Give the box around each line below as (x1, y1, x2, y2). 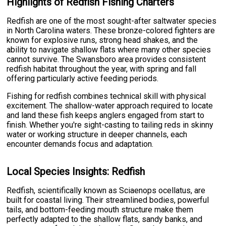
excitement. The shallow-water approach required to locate (7, 101, 213, 111)
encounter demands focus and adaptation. (7, 139, 154, 149)
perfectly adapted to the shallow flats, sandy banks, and (7, 214, 203, 224)
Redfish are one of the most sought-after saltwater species (7, 16, 217, 26)
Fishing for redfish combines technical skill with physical (7, 91, 206, 101)
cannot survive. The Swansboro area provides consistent (7, 54, 206, 65)
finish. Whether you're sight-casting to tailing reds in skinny (7, 120, 214, 130)
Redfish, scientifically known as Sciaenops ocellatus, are (7, 186, 206, 196)
